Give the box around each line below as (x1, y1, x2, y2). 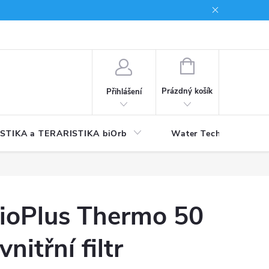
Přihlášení (106, 86, 142, 97)
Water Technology (171, 128, 250, 139)
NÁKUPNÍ (193, 59, 228, 70)
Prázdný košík (162, 86, 213, 97)
